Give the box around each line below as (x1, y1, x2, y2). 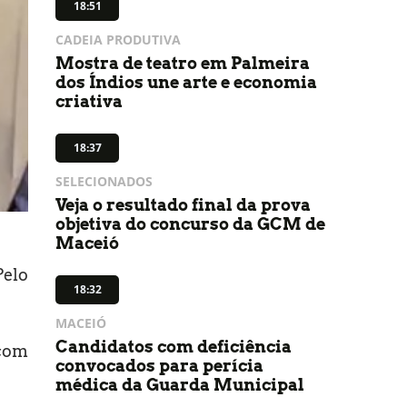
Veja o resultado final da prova (55, 195, 311, 214)
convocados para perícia (55, 356, 263, 375)
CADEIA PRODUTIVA (55, 31, 181, 48)
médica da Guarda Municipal (55, 375, 304, 394)
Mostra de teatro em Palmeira (55, 54, 310, 73)
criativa (55, 92, 123, 111)
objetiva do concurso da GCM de (55, 214, 325, 233)
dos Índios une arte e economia (55, 73, 317, 92)
